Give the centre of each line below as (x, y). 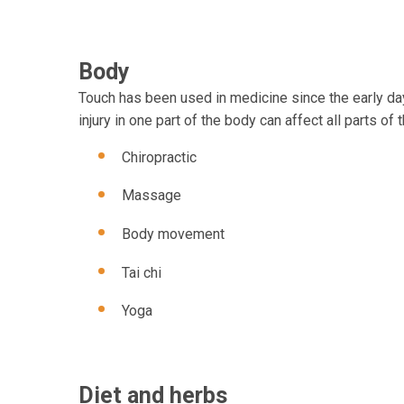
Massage (151, 196)
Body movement (173, 234)
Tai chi (142, 272)
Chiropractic (159, 157)
